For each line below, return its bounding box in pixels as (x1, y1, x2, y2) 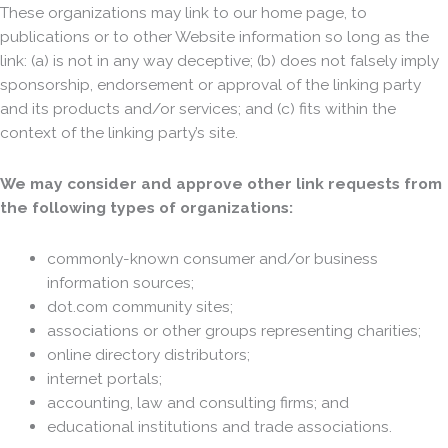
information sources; (46, 273, 194, 293)
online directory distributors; (46, 345, 250, 365)
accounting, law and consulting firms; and (46, 393, 349, 413)
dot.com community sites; (46, 297, 233, 317)
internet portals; (46, 369, 162, 389)
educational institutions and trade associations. (46, 417, 392, 437)
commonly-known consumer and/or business (46, 249, 378, 269)
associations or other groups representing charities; (46, 321, 421, 341)
